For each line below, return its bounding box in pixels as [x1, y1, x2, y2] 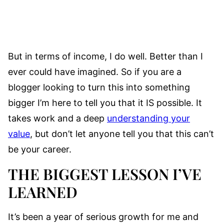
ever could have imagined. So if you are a [8, 66, 181, 77]
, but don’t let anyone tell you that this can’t [30, 128, 214, 139]
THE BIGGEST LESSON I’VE [8, 164, 201, 184]
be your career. [8, 144, 71, 155]
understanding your [107, 113, 190, 124]
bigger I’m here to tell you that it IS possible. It [8, 97, 202, 108]
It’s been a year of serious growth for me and [8, 211, 198, 222]
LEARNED [8, 182, 77, 202]
